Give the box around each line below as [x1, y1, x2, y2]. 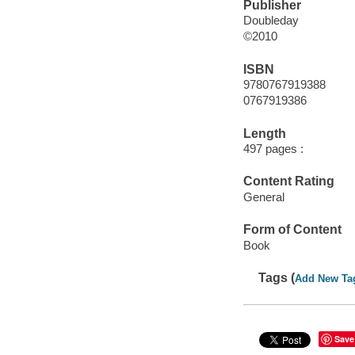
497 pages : [242, 142, 303, 156]
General [242, 189, 284, 204]
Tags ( [258, 271, 296, 285]
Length [242, 126, 286, 140]
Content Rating [242, 174, 334, 189]
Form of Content [242, 223, 342, 237]
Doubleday [242, 13, 299, 28]
